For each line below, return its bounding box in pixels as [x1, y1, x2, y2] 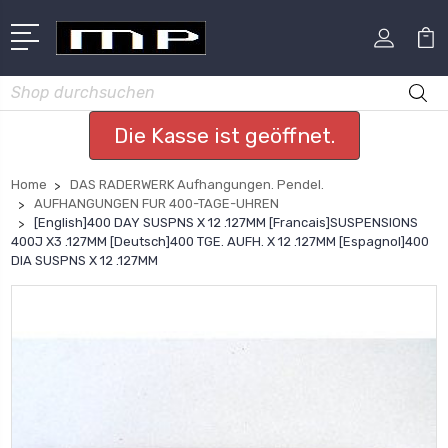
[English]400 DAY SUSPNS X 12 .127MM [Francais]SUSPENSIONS [34, 214, 418, 230]
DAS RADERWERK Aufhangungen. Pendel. [70, 176, 324, 192]
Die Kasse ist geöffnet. [113, 122, 335, 148]
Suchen [11, 77, 60, 95]
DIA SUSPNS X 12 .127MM [11, 252, 158, 268]
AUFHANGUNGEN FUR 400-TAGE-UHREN [34, 195, 279, 211]
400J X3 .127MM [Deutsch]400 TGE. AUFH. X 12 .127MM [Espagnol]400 [11, 233, 429, 249]
